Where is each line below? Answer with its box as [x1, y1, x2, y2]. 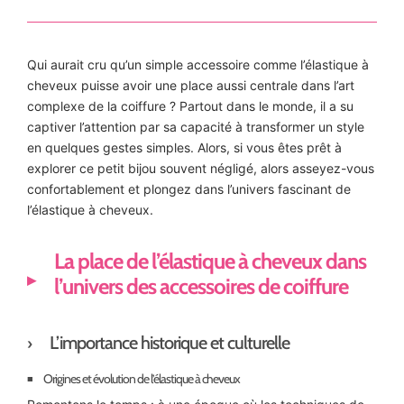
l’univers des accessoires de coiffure [54, 273, 348, 300]
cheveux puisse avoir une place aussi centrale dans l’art [27, 78, 354, 94]
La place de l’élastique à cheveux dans [54, 248, 366, 275]
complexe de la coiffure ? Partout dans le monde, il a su [27, 98, 353, 115]
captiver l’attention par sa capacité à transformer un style [27, 119, 364, 135]
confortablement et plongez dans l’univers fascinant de [27, 181, 351, 197]
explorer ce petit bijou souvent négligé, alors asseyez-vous [27, 161, 374, 177]
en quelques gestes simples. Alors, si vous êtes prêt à [27, 140, 342, 156]
